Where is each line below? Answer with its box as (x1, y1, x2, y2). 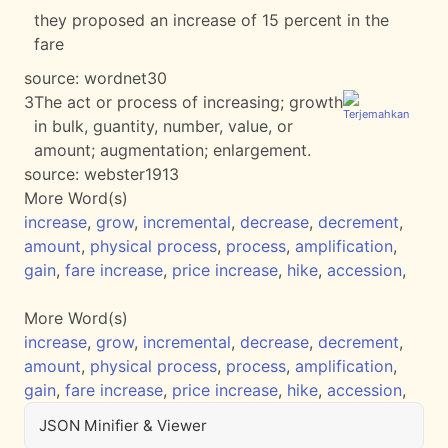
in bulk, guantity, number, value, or (34, 116, 293, 136)
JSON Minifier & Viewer (39, 416, 207, 435)
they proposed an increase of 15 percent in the (34, 10, 389, 30)
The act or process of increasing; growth (34, 92, 343, 112)
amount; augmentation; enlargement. (34, 140, 311, 160)
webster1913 (84, 164, 179, 184)
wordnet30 (84, 68, 167, 88)
